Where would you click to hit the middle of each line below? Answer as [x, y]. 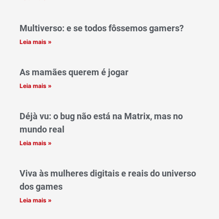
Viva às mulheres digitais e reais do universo [108, 174]
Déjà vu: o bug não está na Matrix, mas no [101, 116]
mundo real [42, 130]
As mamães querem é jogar [74, 72]
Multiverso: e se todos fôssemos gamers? [102, 28]
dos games [41, 187]
